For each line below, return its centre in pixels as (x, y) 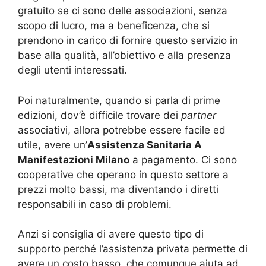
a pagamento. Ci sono (183, 159)
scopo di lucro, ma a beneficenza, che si (114, 26)
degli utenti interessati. (72, 70)
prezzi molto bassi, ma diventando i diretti (118, 189)
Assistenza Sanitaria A (145, 145)
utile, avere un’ (53, 145)
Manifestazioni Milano (74, 159)
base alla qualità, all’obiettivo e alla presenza (124, 56)
